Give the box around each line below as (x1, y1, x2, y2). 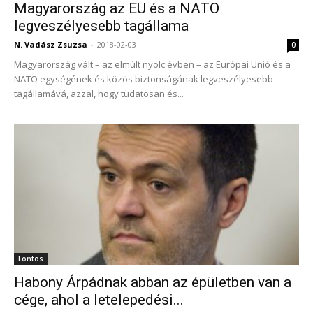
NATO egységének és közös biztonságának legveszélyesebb (14, 73, 273, 86)
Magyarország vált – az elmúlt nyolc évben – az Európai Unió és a (14, 58, 291, 71)
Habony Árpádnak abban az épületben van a (14, 273, 291, 291)
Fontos (18, 253, 43, 263)
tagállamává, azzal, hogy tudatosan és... (14, 87, 184, 101)
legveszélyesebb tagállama (14, 17, 189, 35)
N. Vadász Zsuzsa (14, 39, 87, 50)
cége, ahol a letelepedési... (14, 291, 184, 308)
